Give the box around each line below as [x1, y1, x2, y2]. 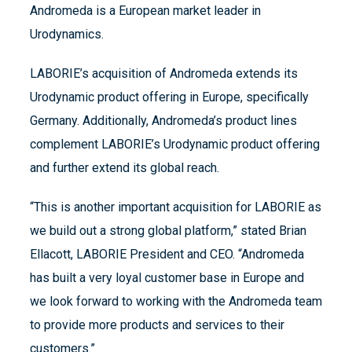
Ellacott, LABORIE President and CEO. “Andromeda [30, 247, 304, 262]
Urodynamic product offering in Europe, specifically [30, 90, 309, 105]
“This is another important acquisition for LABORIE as [30, 200, 321, 215]
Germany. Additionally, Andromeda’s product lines [30, 113, 297, 129]
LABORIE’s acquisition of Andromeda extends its [30, 66, 298, 82]
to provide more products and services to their [30, 317, 284, 333]
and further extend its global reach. [30, 160, 219, 176]
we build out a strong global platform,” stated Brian [30, 223, 306, 239]
